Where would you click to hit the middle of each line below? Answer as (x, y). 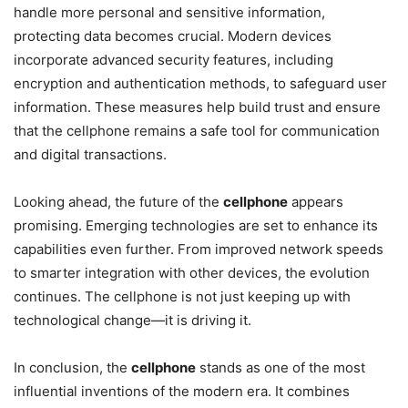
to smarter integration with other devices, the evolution (192, 272)
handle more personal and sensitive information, (169, 12)
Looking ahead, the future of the (118, 201)
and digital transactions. (90, 154)
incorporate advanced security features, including (173, 59)
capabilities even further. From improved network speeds (199, 249)
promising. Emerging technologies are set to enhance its (196, 225)
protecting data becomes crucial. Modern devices (173, 36)
